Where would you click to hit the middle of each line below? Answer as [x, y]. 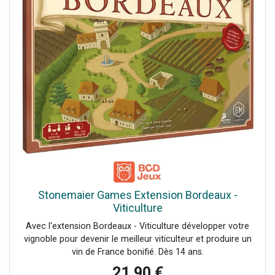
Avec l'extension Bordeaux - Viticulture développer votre [137, 226]
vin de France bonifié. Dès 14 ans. [137, 252]
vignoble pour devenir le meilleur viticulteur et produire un [137, 239]
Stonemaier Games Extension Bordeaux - [137, 195]
